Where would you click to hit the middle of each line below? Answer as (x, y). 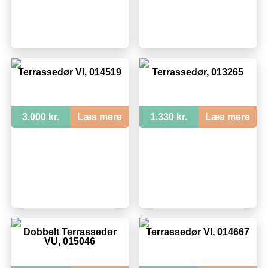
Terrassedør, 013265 (198, 72)
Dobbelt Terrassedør (70, 232)
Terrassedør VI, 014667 (198, 232)
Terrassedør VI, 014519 (70, 72)
